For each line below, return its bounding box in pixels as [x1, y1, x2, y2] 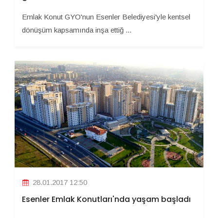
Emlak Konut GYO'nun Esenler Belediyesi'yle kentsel [22, 12, 190, 21]
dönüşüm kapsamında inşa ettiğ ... [22, 25, 131, 34]
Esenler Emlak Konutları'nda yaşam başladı [22, 194, 191, 205]
